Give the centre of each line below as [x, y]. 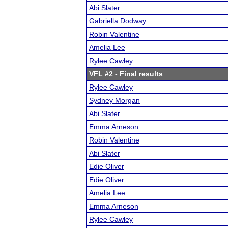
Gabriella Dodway [118, 21]
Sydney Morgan [115, 100]
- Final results [138, 74]
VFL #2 [101, 74]
